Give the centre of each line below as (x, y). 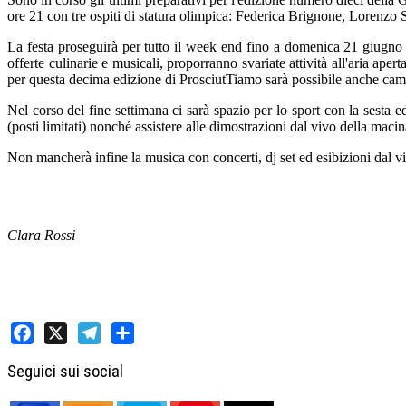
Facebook (39, 356)
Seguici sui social (65, 371)
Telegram (105, 356)
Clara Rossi (41, 236)
